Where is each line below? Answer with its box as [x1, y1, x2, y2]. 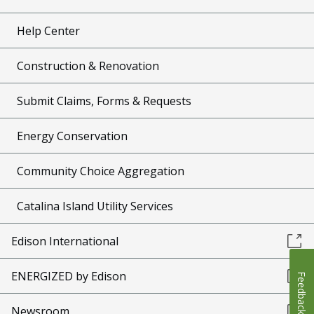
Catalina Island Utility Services [17, 198, 173, 214]
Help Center [17, 22, 80, 39]
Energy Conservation [17, 128, 128, 144]
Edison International [11, 233, 118, 249]
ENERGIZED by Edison [11, 268, 126, 284]
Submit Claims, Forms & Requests [17, 93, 191, 109]
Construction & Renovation [17, 57, 159, 74]
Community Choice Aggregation [17, 163, 184, 179]
